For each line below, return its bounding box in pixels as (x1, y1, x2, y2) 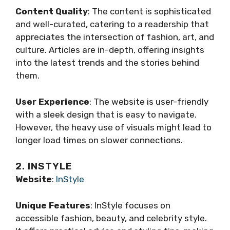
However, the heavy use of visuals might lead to (15, 122, 212, 132)
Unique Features (15, 200, 90, 210)
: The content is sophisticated (88, 6, 211, 17)
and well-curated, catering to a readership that (15, 19, 209, 30)
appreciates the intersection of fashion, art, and (15, 32, 214, 43)
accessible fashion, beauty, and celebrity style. (15, 213, 207, 223)
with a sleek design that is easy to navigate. (15, 109, 197, 120)
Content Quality (15, 6, 88, 17)
